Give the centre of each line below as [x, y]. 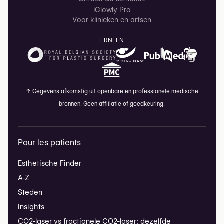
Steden [30, 193]
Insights [31, 207]
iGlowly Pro [112, 10]
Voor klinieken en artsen [112, 20]
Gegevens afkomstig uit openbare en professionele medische [114, 92]
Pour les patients [49, 143]
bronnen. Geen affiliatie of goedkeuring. [112, 104]
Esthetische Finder [50, 164]
